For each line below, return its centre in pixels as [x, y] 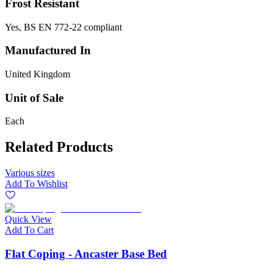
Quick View [28, 219]
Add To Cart [29, 230]
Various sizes [30, 173]
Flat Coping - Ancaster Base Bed [86, 253]
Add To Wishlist [36, 184]
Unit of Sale [34, 97]
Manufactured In [48, 51]
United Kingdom [37, 74]
